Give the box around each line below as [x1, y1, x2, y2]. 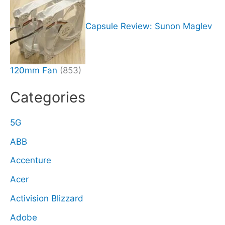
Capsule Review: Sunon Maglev [85, 21, 212, 31]
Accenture [10, 155, 51, 166]
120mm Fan [10, 65, 57, 76]
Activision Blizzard [10, 193, 83, 203]
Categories [10, 88, 85, 106]
